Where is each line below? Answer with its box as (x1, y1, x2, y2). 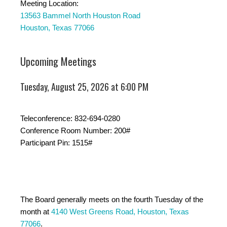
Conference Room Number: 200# (20, 126, 130, 135)
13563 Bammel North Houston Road (20, 11, 140, 20)
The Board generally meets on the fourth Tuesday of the (20, 195, 203, 204)
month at (20, 207, 51, 216)
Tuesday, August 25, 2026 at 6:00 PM (20, 80, 148, 94)
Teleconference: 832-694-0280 (20, 114, 120, 123)
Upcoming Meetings (20, 54, 96, 69)
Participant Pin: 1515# (20, 138, 92, 147)
